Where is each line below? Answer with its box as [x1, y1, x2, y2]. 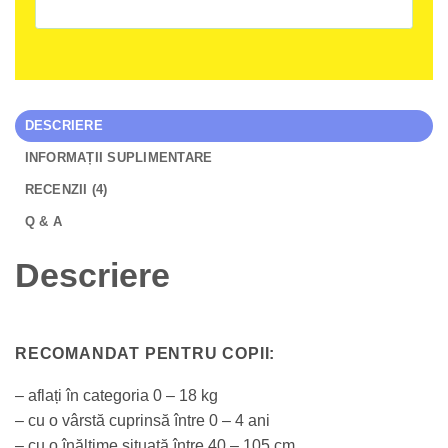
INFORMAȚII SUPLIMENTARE [24, 149, 213, 165]
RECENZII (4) [24, 181, 108, 197]
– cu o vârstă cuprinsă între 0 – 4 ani [15, 412, 270, 430]
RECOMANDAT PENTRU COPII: [15, 344, 276, 362]
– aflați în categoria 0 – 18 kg [15, 387, 218, 405]
